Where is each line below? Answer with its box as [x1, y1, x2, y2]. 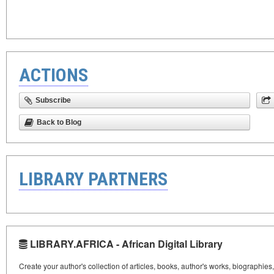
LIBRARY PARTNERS [19, 168, 168, 190]
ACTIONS [19, 64, 88, 86]
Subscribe [35, 96, 71, 105]
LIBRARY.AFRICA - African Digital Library [28, 237, 223, 251]
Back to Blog [37, 118, 81, 127]
